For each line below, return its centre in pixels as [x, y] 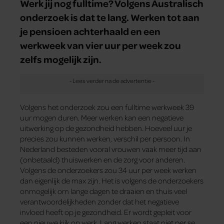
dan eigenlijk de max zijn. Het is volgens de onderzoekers [112, 181]
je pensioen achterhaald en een [90, 31]
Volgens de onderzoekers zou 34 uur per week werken [108, 170]
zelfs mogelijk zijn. [61, 59]
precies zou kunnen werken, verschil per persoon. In [105, 139]
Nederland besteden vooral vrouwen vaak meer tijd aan [111, 149]
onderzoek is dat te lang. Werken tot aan [110, 17]
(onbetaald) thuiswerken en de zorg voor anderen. [102, 160]
